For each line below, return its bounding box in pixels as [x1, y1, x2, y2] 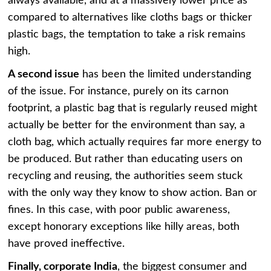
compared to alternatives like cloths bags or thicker [8, 12, 253, 24]
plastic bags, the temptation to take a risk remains [8, 29, 246, 41]
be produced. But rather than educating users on [8, 154, 243, 165]
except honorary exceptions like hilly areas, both [8, 221, 240, 233]
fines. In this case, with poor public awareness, [8, 204, 230, 216]
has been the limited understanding [79, 69, 252, 80]
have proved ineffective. [8, 238, 125, 250]
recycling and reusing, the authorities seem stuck [8, 171, 243, 182]
